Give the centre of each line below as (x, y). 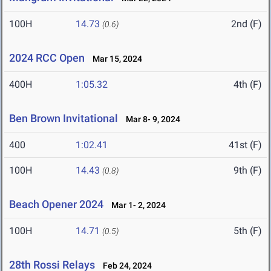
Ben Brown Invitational (64, 119)
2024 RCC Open (47, 58)
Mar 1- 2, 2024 (136, 205)
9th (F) (248, 171)
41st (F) (245, 145)
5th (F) (248, 231)
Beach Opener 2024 (56, 204)
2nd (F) (247, 24)
